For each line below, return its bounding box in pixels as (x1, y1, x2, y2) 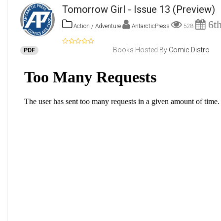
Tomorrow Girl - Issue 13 (62, 3, 170, 15)
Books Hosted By (113, 46, 169, 54)
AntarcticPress (132, 23, 171, 30)
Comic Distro (169, 46, 210, 54)
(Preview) (170, 3, 215, 15)
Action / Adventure (72, 23, 121, 30)
